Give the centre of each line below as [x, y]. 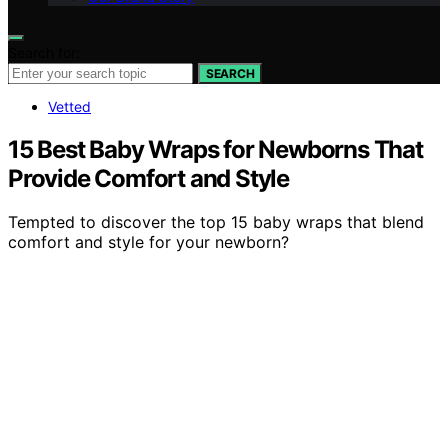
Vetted [69, 106]
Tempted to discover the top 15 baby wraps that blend [216, 222]
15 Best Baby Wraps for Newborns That [215, 149]
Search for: [44, 52]
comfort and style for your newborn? [148, 242]
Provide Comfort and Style [149, 178]
